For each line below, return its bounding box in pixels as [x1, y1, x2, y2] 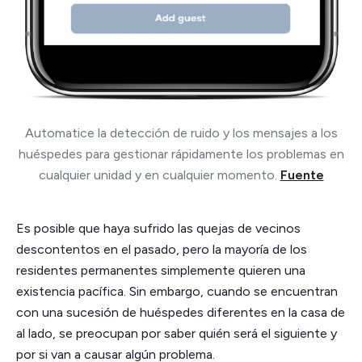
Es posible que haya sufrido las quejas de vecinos [16, 221, 301, 237]
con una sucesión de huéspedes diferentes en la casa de [16, 305, 345, 321]
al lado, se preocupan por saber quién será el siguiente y [16, 326, 337, 342]
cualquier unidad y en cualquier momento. [38, 167, 277, 183]
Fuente [280, 167, 324, 183]
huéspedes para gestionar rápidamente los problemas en [18, 146, 344, 162]
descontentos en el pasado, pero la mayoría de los [16, 242, 307, 258]
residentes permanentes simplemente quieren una [16, 263, 305, 279]
